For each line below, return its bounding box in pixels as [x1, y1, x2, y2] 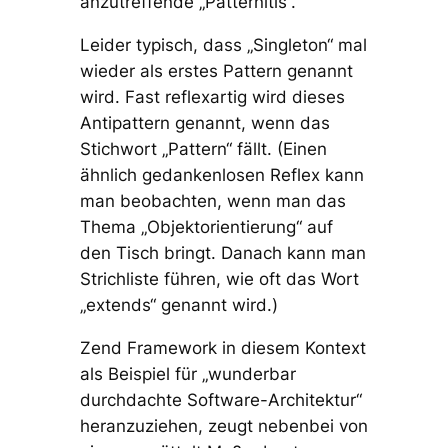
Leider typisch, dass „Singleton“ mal [79, 35, 367, 56]
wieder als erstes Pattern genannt [79, 61, 353, 82]
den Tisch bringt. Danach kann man [79, 243, 366, 264]
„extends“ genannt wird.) [79, 295, 278, 316]
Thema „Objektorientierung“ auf [79, 217, 333, 238]
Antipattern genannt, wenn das [79, 113, 330, 134]
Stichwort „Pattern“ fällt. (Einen [79, 139, 327, 160]
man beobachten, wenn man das [79, 191, 346, 212]
